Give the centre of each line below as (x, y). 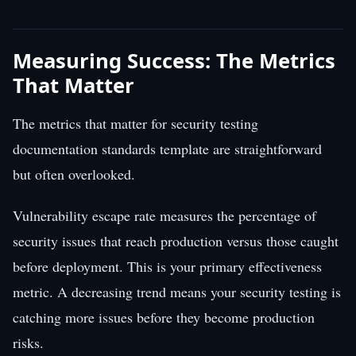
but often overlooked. (74, 174)
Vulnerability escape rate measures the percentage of (164, 215)
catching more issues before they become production (164, 317)
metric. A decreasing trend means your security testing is (177, 291)
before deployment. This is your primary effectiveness (167, 266)
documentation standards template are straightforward (167, 148)
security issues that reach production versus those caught (176, 240)
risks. (28, 342)
